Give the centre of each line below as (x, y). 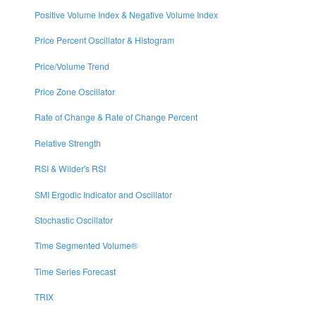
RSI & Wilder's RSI (70, 169)
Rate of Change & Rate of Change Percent (116, 117)
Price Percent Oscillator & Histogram (104, 40)
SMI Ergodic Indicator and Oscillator (103, 194)
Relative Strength (67, 142)
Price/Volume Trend (72, 66)
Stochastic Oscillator (73, 219)
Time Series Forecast (75, 271)
